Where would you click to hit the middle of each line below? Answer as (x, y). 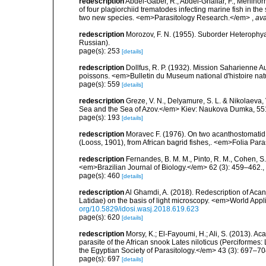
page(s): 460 (100, 176)
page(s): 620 (100, 217)
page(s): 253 (100, 51)
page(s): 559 (100, 84)
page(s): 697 (100, 259)
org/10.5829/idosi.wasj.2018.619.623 (139, 209)
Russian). (94, 43)
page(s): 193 (100, 118)
